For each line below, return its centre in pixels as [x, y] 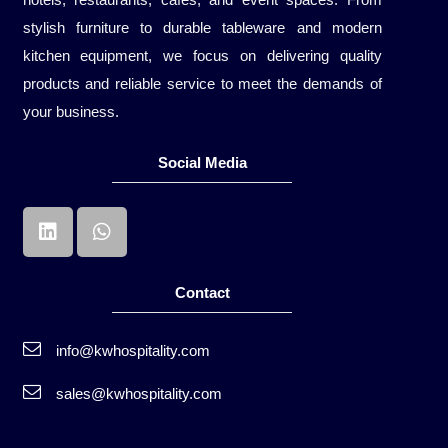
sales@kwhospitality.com [138, 394]
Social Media [202, 162]
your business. [70, 112]
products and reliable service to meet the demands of [202, 84]
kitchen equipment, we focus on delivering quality [202, 56]
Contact [202, 293]
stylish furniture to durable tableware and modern [202, 28]
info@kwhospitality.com [132, 351]
